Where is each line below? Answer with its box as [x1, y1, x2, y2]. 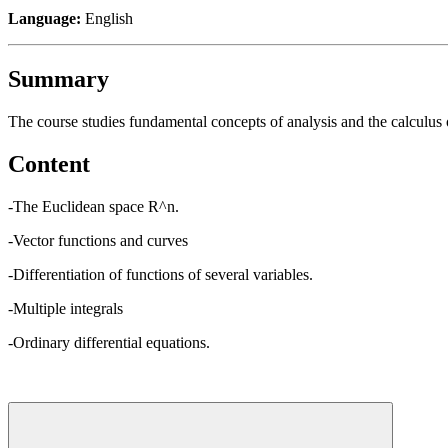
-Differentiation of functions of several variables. [8, 265, 313, 283]
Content [8, 150, 90, 177]
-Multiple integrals [8, 299, 123, 317]
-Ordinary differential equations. [8, 333, 210, 351]
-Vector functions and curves [8, 231, 188, 249]
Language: [8, 9, 81, 27]
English [81, 9, 133, 27]
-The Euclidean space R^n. [8, 197, 179, 215]
